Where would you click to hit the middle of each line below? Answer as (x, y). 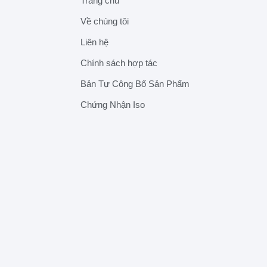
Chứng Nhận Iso (113, 104)
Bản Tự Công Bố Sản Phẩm (135, 83)
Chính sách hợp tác (119, 63)
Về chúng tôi (105, 21)
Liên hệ (94, 42)
